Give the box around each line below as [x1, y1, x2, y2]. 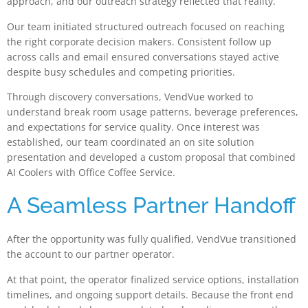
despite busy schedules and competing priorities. [7, 65, 235, 78]
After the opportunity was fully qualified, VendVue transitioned [7, 232, 296, 246]
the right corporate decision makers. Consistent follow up [7, 34, 272, 48]
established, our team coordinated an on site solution [7, 135, 254, 148]
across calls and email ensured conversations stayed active [7, 49, 279, 63]
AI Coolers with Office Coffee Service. [7, 165, 175, 179]
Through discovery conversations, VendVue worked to [7, 89, 253, 103]
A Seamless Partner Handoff [7, 192, 296, 219]
